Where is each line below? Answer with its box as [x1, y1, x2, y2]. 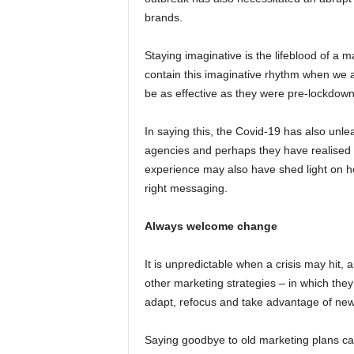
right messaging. [144, 182, 228, 194]
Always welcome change [144, 220, 277, 232]
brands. [144, 11, 183, 24]
